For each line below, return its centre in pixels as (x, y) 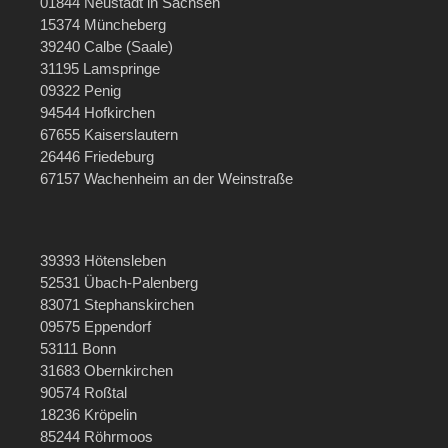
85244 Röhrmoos (96, 437)
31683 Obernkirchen (106, 371)
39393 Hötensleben (103, 261)
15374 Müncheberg (103, 25)
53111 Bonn (78, 349)
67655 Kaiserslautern (109, 135)
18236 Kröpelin (88, 415)
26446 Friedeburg (97, 157)
